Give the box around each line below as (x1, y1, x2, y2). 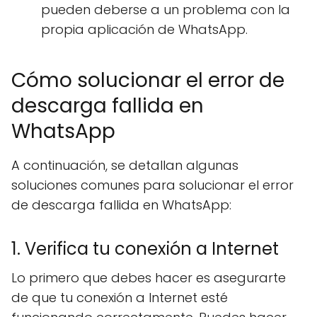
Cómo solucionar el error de (11, 67, 284, 94)
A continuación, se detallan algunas (11, 156, 238, 174)
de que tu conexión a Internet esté (11, 289, 228, 306)
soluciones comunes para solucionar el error (11, 176, 294, 194)
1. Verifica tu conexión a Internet (11, 237, 279, 260)
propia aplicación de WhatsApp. (41, 21, 248, 38)
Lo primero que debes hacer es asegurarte (11, 269, 286, 287)
